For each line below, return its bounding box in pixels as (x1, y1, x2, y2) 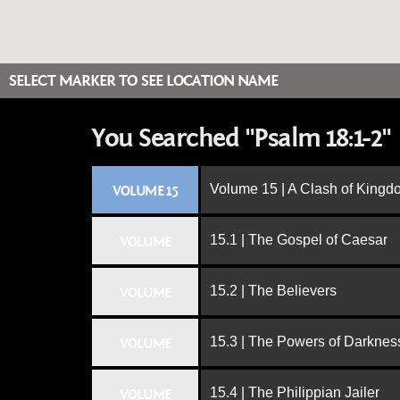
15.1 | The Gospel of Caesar (210, 232, 387, 247)
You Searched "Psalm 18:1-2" (91, 123, 391, 154)
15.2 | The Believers (210, 283, 337, 298)
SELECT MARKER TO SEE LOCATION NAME (9, 71, 279, 90)
